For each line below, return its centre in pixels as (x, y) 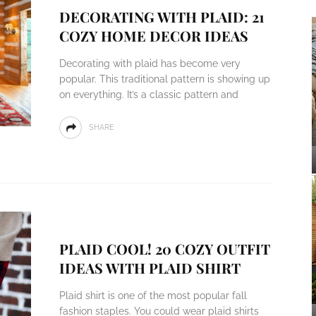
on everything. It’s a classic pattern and (148, 95)
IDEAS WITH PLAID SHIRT (150, 268)
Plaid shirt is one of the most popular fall (153, 296)
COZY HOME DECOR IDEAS (153, 36)
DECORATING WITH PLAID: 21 (162, 17)
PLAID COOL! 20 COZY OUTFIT (164, 249)
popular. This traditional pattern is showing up (164, 79)
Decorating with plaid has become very (150, 63)
